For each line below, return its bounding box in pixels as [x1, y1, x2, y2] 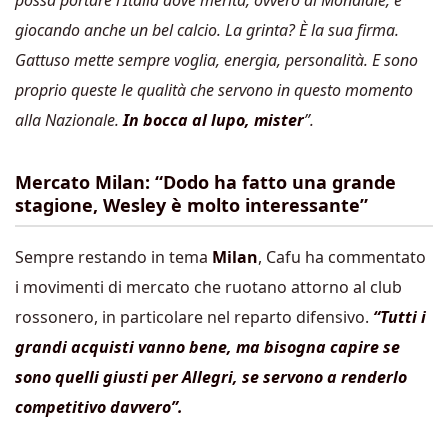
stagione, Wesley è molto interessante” [15, 193, 368, 217]
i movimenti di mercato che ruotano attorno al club [15, 276, 402, 298]
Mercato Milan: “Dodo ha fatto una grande [15, 170, 396, 194]
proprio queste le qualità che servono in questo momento [15, 79, 413, 101]
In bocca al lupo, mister [123, 109, 304, 131]
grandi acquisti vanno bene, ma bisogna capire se [15, 336, 400, 358]
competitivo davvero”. [15, 396, 183, 418]
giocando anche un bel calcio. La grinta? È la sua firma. [15, 19, 399, 41]
